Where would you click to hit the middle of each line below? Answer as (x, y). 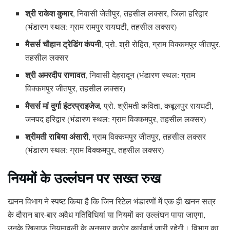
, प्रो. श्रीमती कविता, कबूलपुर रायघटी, (157, 106)
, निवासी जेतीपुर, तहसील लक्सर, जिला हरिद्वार (141, 13)
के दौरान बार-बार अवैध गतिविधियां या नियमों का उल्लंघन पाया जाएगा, (107, 214)
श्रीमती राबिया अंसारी (57, 137)
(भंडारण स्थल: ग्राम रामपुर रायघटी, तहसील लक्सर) (101, 27)
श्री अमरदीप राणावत (55, 75)
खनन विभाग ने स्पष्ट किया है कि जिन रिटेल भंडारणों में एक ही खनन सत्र (112, 201)
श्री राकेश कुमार (49, 13)
